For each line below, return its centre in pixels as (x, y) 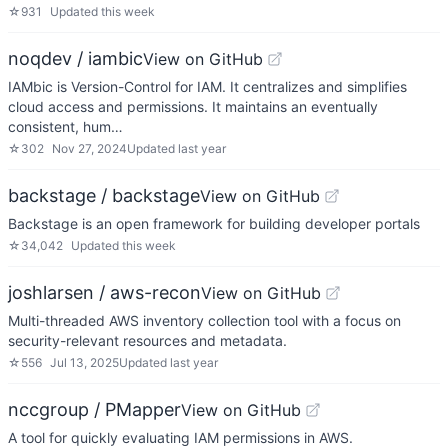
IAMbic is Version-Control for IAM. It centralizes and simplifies (207, 86)
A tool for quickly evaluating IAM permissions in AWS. (180, 437)
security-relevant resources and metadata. (147, 340)
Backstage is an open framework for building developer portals (214, 223)
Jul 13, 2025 (84, 362)
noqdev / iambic (75, 58)
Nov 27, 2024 (89, 148)
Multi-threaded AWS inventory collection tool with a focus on (204, 320)
